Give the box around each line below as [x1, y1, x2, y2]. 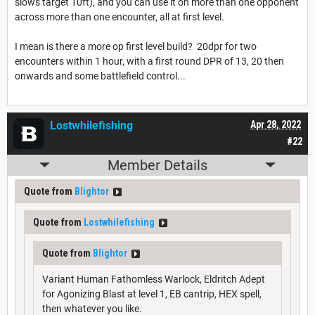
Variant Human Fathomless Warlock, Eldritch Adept [42, 273, 265, 285]
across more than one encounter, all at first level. [15, 11, 224, 22]
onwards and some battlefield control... [15, 70, 186, 82]
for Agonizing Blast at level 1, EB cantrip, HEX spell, [42, 288, 262, 300]
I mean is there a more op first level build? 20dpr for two [15, 40, 257, 52]
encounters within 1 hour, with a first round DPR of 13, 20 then [15, 55, 284, 67]
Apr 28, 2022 [250, 118, 301, 130]
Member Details [108, 156, 207, 174]
